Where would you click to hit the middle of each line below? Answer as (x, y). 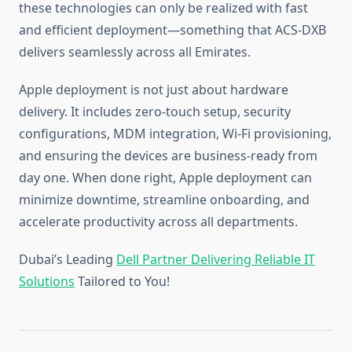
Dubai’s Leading (68, 260)
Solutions (47, 282)
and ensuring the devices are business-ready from (168, 156)
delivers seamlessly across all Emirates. (135, 52)
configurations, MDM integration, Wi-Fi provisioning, (175, 134)
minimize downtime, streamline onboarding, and (164, 200)
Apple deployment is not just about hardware (154, 90)
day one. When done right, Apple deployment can (165, 178)
